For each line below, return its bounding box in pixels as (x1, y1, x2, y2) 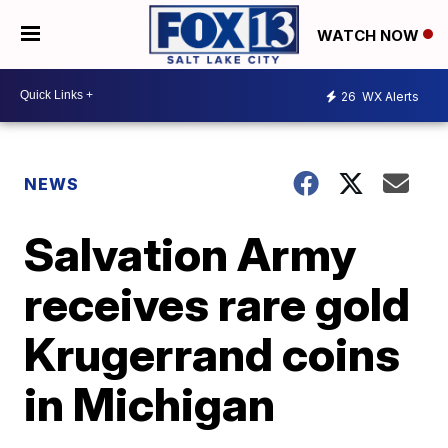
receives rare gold (24, 275, 411, 332)
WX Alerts (359, 89, 419, 105)
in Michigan (24, 375, 276, 432)
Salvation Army (24, 225, 357, 282)
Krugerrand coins (24, 325, 401, 382)
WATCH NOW (317, 25, 423, 45)
